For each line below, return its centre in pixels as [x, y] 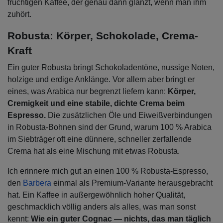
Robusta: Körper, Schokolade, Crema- [103, 36]
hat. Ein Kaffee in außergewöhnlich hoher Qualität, [96, 195]
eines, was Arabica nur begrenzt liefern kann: [88, 92]
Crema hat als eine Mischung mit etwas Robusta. [95, 151]
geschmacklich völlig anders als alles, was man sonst [102, 207]
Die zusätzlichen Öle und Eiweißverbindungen [130, 115]
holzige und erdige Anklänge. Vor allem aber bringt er [101, 80]
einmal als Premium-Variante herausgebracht [132, 183]
